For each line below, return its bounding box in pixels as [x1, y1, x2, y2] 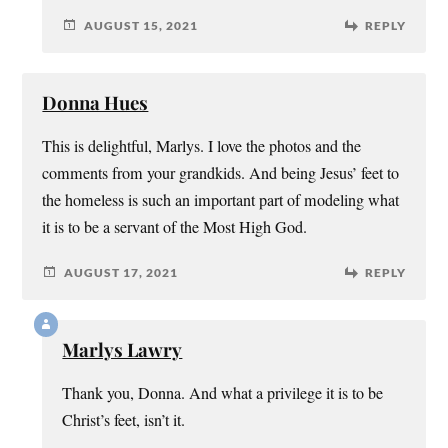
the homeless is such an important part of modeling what [42, 189, 400, 212]
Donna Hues [42, 90, 149, 116]
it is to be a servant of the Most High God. [42, 216, 308, 239]
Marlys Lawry [62, 337, 183, 363]
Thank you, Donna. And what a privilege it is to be [62, 382, 384, 405]
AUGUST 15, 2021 [84, 17, 199, 33]
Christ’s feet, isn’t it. [62, 409, 186, 432]
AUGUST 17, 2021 [64, 264, 179, 280]
